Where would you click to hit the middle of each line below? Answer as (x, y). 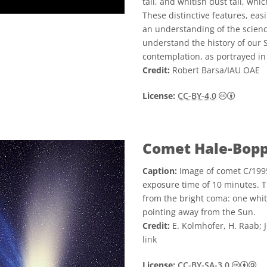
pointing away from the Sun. (199, 212)
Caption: (160, 171)
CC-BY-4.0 (197, 96)
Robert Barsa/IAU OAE (215, 70)
